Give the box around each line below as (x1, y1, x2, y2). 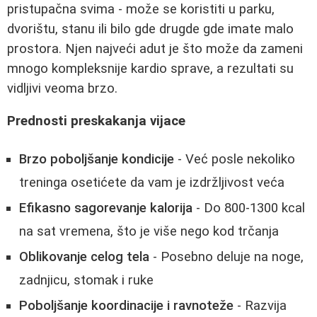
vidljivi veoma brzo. (7, 80, 117, 96)
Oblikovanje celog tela (19, 248, 149, 265)
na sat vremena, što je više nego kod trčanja (19, 223, 279, 239)
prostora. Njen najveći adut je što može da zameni (7, 40, 303, 57)
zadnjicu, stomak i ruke (19, 272, 154, 288)
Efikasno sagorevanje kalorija (19, 200, 192, 216)
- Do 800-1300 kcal (192, 200, 305, 216)
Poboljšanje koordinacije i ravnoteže (19, 297, 234, 313)
